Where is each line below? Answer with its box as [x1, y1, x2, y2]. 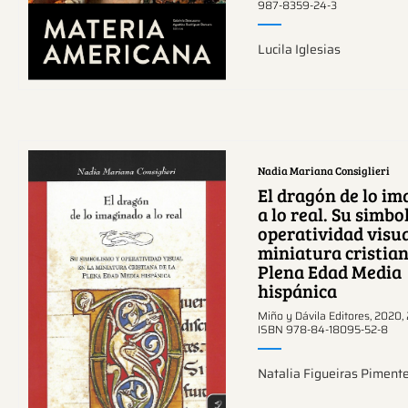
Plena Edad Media [258, 258, 403, 284]
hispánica [258, 277, 338, 303]
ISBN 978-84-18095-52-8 [258, 320, 389, 338]
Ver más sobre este [31, 252, 224, 288]
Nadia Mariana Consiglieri [258, 162, 391, 178]
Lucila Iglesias [258, 39, 342, 60]
